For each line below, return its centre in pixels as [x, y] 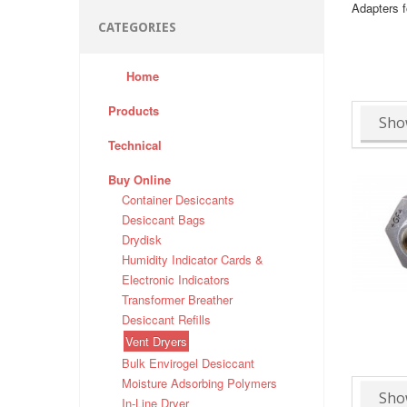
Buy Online [139, 180]
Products [134, 111]
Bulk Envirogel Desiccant [188, 363]
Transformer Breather [177, 300]
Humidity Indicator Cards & [193, 260]
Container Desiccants [178, 200]
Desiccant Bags [164, 220]
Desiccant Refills [166, 320]
